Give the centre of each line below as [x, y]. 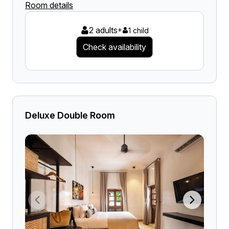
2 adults [103, 30]
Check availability [114, 47]
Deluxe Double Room [70, 115]
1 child [138, 30]
